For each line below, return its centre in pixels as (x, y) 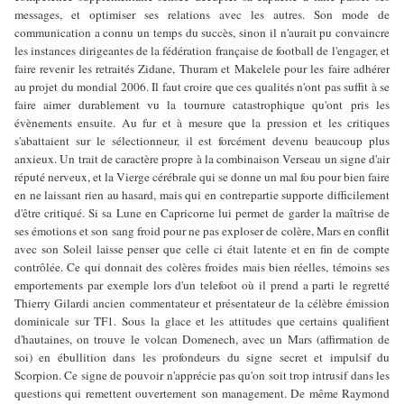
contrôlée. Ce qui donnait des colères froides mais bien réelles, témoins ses (202, 266)
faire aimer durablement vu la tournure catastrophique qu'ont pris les (202, 104)
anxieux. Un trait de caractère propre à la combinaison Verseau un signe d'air (202, 158)
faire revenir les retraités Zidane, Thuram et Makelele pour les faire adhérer (202, 68)
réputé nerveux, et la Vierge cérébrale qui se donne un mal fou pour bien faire (202, 176)
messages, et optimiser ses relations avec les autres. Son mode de (202, 14)
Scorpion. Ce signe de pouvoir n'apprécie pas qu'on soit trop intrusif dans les (202, 375)
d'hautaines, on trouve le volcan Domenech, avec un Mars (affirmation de (202, 339)
